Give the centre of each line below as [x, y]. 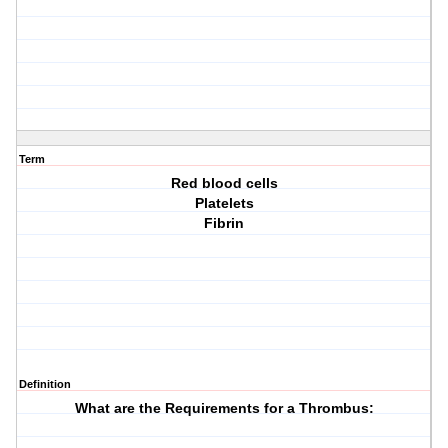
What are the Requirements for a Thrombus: [224, 408]
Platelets [224, 203]
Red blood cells [224, 183]
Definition [45, 384]
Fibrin [224, 223]
